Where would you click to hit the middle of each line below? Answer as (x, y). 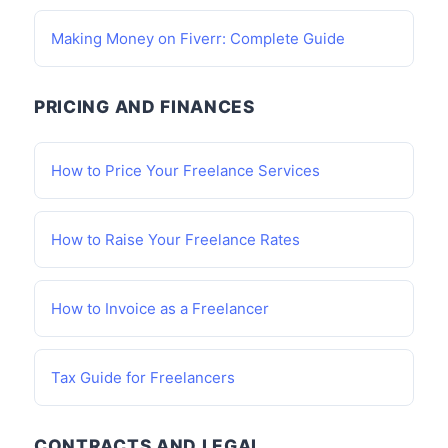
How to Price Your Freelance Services (185, 170)
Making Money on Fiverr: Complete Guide (198, 38)
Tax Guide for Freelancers (143, 377)
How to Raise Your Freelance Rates (175, 239)
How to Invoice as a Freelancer (160, 308)
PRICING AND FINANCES (144, 106)
